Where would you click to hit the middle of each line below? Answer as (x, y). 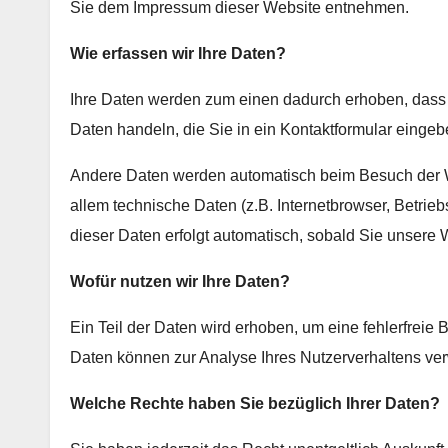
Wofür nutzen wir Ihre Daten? (180, 282)
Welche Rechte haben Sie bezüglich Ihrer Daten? (255, 404)
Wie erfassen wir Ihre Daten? (178, 54)
